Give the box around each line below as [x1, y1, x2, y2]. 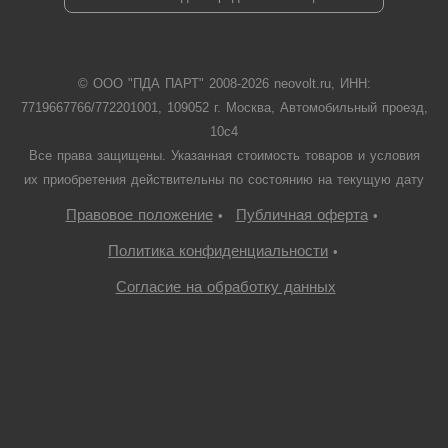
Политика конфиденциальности [108, 242, 328, 259]
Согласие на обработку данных [115, 278, 336, 295]
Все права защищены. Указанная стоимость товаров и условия [28, 148, 420, 163]
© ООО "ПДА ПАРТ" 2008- [77, 76, 241, 91]
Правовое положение [65, 206, 213, 223]
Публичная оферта [235, 206, 368, 223]
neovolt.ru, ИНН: [268, 76, 371, 91]
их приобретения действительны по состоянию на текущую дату [24, 172, 424, 187]
